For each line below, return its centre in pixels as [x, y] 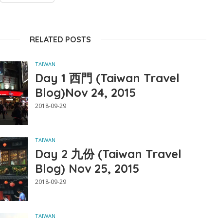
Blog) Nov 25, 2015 [87, 169]
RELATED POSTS [60, 39]
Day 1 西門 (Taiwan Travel [107, 78]
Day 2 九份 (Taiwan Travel [108, 154]
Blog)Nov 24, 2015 [85, 92]
